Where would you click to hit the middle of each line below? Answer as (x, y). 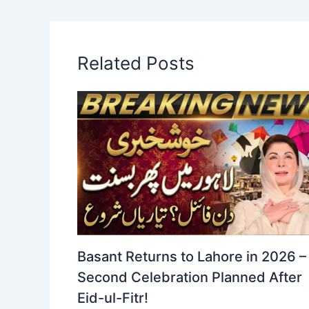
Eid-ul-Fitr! (113, 298)
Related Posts (136, 63)
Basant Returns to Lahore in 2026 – (192, 256)
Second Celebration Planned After (190, 277)
